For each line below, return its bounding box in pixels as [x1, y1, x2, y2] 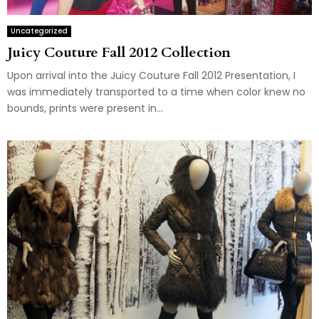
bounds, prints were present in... [7, 100, 163, 115]
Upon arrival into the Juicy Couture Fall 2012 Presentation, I [7, 68, 296, 83]
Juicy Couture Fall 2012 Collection [7, 42, 231, 62]
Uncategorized [11, 25, 68, 36]
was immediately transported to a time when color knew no [7, 84, 305, 99]
